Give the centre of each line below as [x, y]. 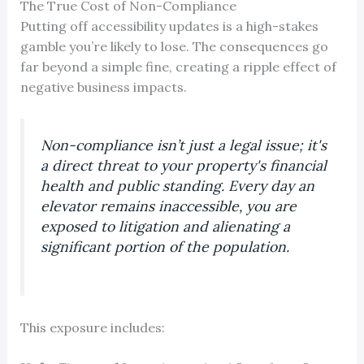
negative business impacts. [103, 87]
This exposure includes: [92, 327]
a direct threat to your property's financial [183, 166]
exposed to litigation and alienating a [165, 227]
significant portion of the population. [165, 247]
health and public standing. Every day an [177, 186]
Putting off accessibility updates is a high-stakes [169, 26]
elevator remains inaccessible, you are [168, 206]
